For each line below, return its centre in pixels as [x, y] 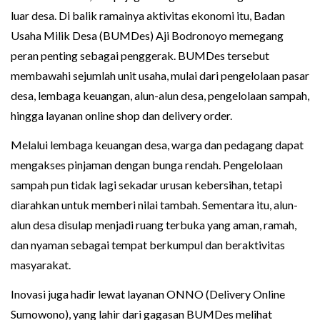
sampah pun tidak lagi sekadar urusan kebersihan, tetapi [146, 185]
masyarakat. [41, 265]
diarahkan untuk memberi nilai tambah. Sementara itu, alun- [154, 205]
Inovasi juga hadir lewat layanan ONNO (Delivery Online [148, 294]
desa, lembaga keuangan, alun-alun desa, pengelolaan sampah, [160, 96]
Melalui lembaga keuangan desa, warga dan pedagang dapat [157, 145]
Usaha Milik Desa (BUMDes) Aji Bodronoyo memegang [147, 36]
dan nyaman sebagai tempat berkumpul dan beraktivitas [148, 245]
